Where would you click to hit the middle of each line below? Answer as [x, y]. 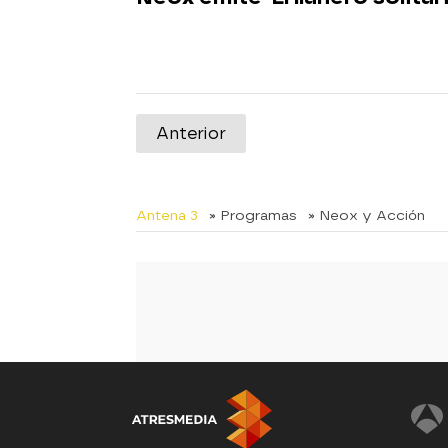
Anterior [191, 133]
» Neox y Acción [366, 214]
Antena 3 [167, 214]
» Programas [253, 214]
